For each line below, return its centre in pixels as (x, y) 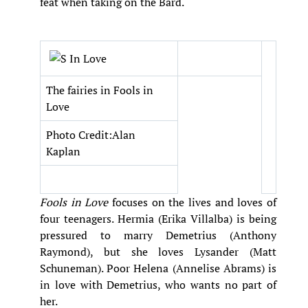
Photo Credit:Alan (91, 135)
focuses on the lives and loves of (192, 202)
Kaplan (63, 152)
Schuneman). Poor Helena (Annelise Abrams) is (158, 268)
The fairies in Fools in (100, 90)
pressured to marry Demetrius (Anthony (158, 235)
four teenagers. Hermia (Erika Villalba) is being (158, 219)
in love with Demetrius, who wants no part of (158, 285)
